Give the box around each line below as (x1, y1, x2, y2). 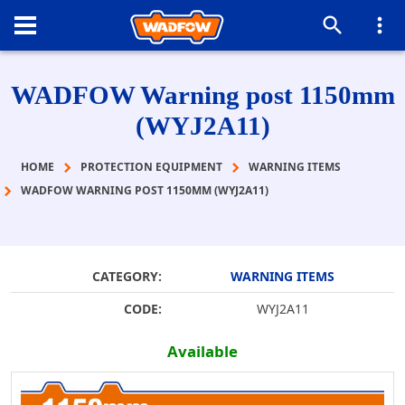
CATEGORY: (92, 268, 162, 285)
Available (167, 340, 238, 362)
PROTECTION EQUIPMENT (80, 159, 222, 174)
